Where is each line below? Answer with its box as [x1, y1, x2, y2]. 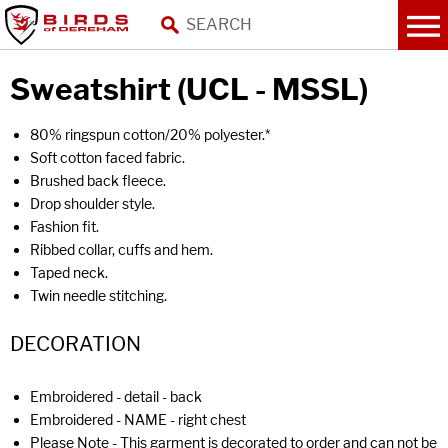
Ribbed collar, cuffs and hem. [30, 241, 213, 258]
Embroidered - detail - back [30, 388, 202, 405]
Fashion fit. [30, 218, 99, 235]
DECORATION [10, 332, 141, 356]
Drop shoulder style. [30, 195, 155, 212]
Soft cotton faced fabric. [30, 149, 185, 166]
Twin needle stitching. [30, 287, 167, 304]
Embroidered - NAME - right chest [30, 411, 246, 428]
